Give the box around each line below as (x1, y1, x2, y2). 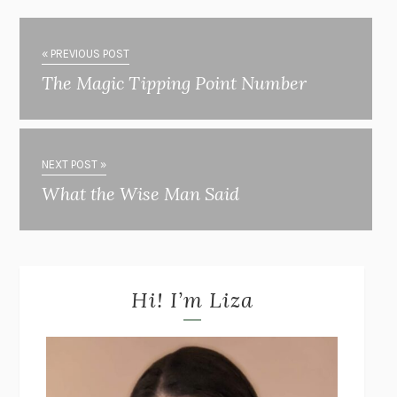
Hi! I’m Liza (130, 286, 253, 315)
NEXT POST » (42, 158, 107, 172)
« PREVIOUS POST (42, 47, 130, 61)
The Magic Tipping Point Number (42, 72, 307, 95)
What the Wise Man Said (42, 183, 240, 206)
